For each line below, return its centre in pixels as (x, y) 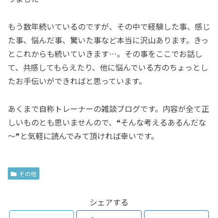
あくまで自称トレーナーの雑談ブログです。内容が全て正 (109, 108)
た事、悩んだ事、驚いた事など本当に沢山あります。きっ (108, 40)
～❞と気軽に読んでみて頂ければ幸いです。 (83, 136)
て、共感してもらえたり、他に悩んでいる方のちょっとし (108, 67)
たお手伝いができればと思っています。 (77, 81)
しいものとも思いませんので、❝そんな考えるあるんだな (107, 122)
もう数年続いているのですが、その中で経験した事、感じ (109, 26)
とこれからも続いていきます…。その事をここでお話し (105, 53)
